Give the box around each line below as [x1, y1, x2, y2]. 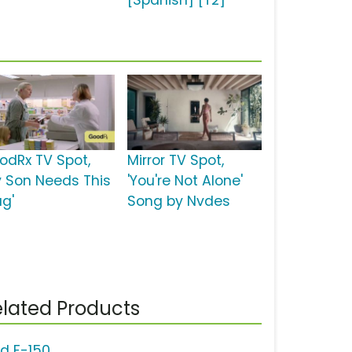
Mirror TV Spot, [126, 151, 224, 170]
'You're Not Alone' [126, 171, 243, 191]
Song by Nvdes [126, 192, 230, 211]
